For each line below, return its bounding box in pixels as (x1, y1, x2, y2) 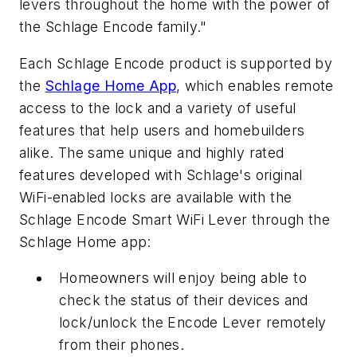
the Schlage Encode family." (19, 18, 207, 36)
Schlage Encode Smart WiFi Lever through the (19, 210, 331, 228)
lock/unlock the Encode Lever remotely (59, 314, 327, 331)
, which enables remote (176, 76, 334, 94)
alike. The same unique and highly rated (19, 143, 284, 161)
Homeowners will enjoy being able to (59, 269, 307, 287)
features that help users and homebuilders (19, 121, 305, 139)
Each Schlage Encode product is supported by (19, 54, 333, 72)
